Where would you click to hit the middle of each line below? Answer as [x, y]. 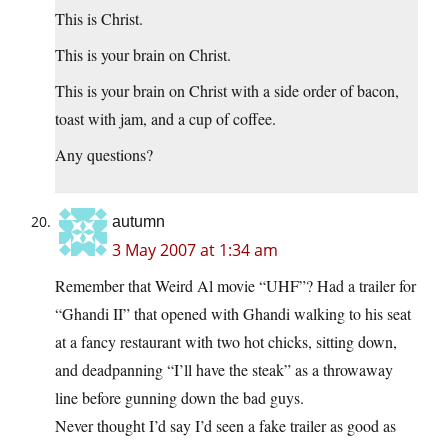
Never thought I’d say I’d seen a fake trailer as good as [225, 426]
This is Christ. [99, 19]
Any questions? [104, 155]
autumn [138, 222]
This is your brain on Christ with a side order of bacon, [227, 91]
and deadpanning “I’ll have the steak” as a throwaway [224, 370]
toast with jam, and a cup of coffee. [165, 119]
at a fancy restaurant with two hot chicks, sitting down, [226, 342]
